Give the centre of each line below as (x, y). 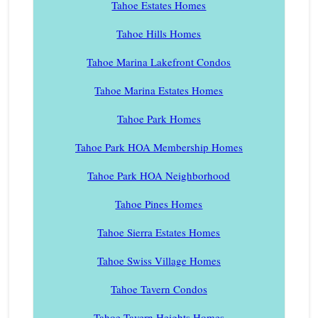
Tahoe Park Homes (159, 119)
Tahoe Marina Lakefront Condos (159, 62)
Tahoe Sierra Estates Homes (159, 232)
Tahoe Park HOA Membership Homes (159, 147)
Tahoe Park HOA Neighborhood (159, 176)
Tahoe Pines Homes (159, 204)
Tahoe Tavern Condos (159, 289)
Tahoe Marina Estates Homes (159, 91)
